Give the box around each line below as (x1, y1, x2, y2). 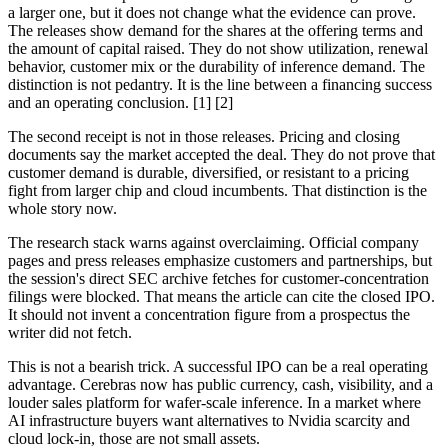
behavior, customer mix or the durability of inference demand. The (8, 57, 425, 75)
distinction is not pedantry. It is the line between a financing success (8, 75, 432, 93)
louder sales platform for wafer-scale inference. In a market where (8, 393, 421, 411)
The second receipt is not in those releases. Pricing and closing (8, 127, 400, 145)
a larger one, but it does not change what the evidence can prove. (8, 3, 416, 21)
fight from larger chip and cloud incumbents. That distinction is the (8, 181, 427, 199)
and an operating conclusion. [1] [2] (8, 93, 233, 111)
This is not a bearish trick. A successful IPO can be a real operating (8, 357, 428, 375)
